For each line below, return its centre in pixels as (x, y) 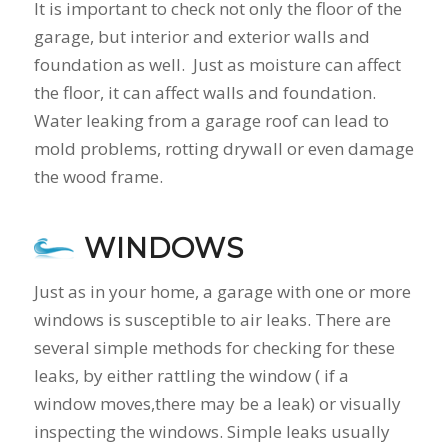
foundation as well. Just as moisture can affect (217, 65)
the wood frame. (98, 177)
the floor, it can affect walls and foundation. (204, 93)
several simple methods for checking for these (214, 347)
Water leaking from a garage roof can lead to (211, 121)
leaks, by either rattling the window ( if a (191, 375)
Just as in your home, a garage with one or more (222, 291)
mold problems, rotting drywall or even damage (223, 149)
